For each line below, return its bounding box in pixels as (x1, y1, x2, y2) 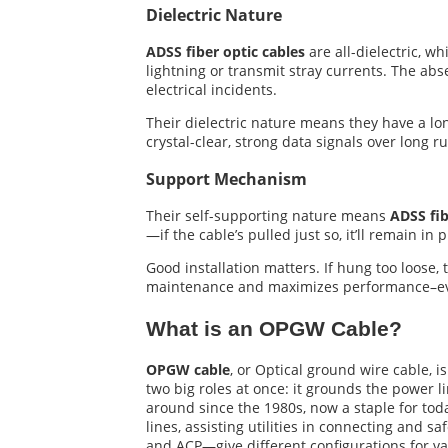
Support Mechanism (146, 167, 307, 190)
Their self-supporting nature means (146, 206, 390, 226)
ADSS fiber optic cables (146, 42, 305, 62)
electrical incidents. (146, 80, 277, 100)
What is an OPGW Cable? (146, 316, 402, 340)
